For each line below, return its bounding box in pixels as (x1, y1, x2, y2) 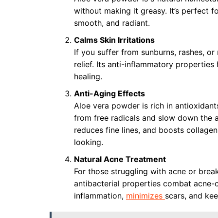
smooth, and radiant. (74, 18, 150, 28)
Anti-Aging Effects (74, 89, 145, 98)
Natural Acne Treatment (74, 154, 166, 164)
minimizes (126, 191, 165, 200)
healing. (74, 72, 102, 81)
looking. (74, 137, 103, 147)
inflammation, (74, 191, 126, 200)
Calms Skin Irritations (74, 35, 155, 45)
